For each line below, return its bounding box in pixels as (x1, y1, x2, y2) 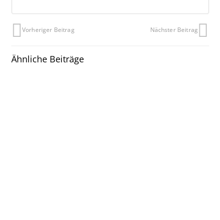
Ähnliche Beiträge (11, 53, 84, 65)
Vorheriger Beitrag (22, 25, 75, 34)
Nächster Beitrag (150, 25, 198, 34)
